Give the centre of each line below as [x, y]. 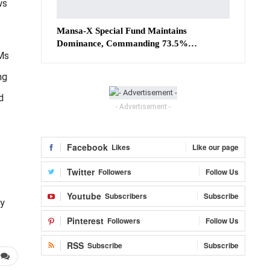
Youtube [84, 196]
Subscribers [126, 196]
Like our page [215, 147]
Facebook [87, 147]
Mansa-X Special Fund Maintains [122, 30]
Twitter [81, 171]
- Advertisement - [143, 107]
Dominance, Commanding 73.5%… [127, 43]
